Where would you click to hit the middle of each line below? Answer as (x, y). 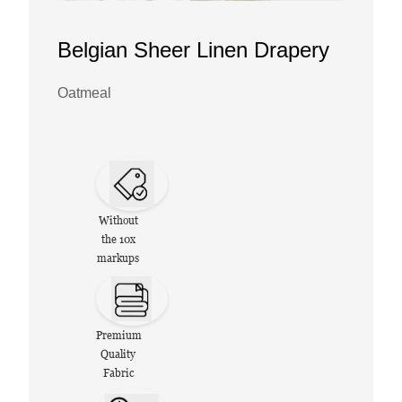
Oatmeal (84, 93)
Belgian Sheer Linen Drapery (193, 50)
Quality (118, 355)
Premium (118, 336)
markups (118, 258)
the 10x (118, 239)
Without (118, 220)
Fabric (118, 374)
